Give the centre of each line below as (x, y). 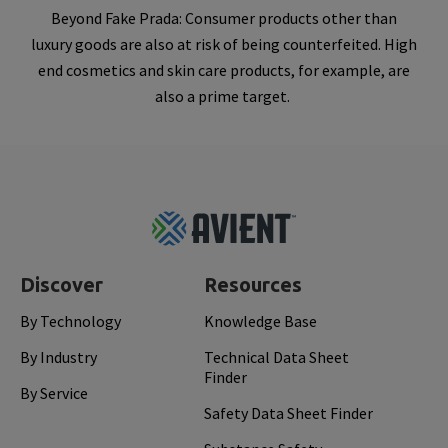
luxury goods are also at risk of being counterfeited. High (224, 44)
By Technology (70, 321)
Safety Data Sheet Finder (288, 413)
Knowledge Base (260, 321)
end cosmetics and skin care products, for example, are (224, 70)
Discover (61, 285)
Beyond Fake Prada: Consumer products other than (224, 18)
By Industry (58, 357)
